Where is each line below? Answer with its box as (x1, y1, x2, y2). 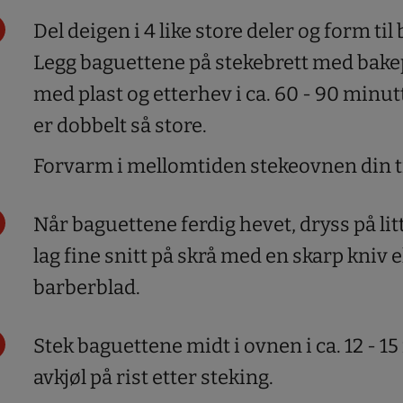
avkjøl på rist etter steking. (33, 364, 273, 390)
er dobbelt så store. (33, 112, 207, 138)
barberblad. (33, 274, 140, 300)
